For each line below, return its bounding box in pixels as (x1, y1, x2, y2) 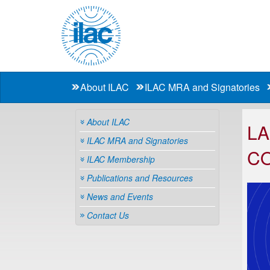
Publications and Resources (87, 172, 193, 184)
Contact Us (87, 209, 129, 221)
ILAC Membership (87, 153, 155, 165)
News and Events (87, 190, 153, 202)
